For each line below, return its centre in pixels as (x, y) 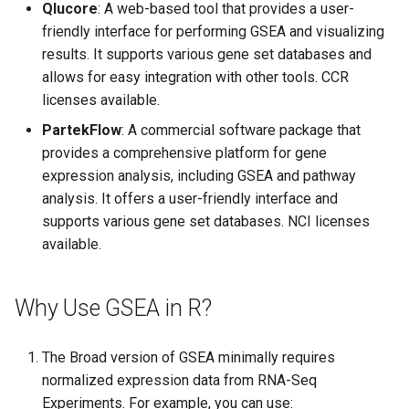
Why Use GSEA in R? (113, 308)
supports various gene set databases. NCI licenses (206, 221)
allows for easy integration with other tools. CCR (195, 77)
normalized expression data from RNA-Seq (179, 380)
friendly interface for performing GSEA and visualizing (213, 31)
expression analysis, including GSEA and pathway (199, 175)
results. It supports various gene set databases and (207, 54)
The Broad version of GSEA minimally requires (189, 357)
